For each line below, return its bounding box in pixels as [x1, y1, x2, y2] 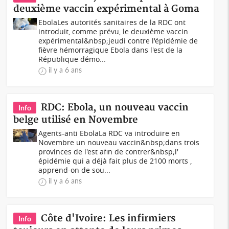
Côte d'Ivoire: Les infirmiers [41, 213, 176, 224]
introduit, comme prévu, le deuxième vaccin [38, 27, 189, 36]
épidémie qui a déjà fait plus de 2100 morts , [38, 156, 192, 166]
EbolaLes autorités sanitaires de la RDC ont [38, 17, 186, 27]
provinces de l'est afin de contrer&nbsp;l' [38, 147, 179, 156]
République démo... [38, 54, 106, 64]
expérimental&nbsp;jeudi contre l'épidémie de [38, 36, 198, 45]
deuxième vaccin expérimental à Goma [13, 3, 199, 15]
